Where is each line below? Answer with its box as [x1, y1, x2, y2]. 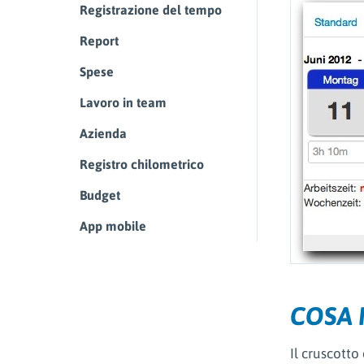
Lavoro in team [80, 95, 167, 110]
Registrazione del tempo [80, 2, 222, 18]
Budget [80, 188, 120, 203]
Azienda [80, 126, 127, 141]
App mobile [80, 219, 146, 234]
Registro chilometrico [80, 157, 204, 172]
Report [80, 33, 119, 49]
